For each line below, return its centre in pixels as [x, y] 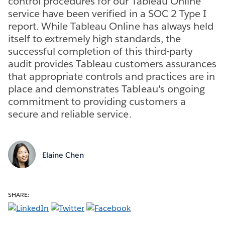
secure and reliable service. [70, 114]
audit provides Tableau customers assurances [112, 64]
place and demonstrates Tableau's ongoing [106, 89]
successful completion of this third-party [100, 51]
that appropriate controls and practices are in [111, 76]
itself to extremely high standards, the [94, 38]
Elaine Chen [63, 155]
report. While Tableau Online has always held [111, 26]
